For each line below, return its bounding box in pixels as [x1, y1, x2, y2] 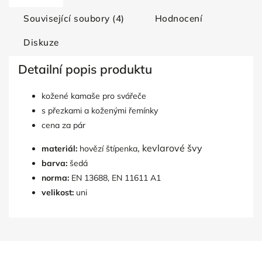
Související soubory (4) [23, 13, 125, 24]
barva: [42, 158, 67, 168]
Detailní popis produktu [18, 61, 152, 77]
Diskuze [23, 37, 59, 48]
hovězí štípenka [77, 143, 137, 154]
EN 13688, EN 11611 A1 [69, 173, 161, 183]
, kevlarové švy [137, 142, 202, 154]
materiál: [42, 143, 77, 154]
